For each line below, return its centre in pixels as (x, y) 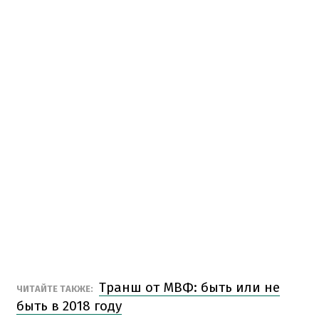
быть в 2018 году (69, 305)
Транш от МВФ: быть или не (189, 287)
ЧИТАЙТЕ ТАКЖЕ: (56, 288)
